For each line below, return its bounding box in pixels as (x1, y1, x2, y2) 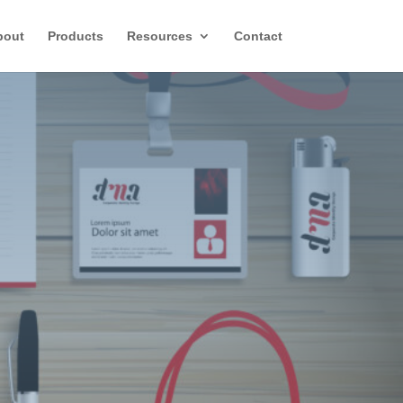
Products (47, 29, 103, 43)
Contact (233, 29, 282, 43)
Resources (126, 29, 193, 43)
